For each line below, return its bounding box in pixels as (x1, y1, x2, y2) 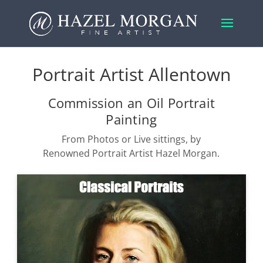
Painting (106, 110, 157, 128)
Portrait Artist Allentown (32, 62, 231, 86)
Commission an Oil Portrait (48, 94, 215, 112)
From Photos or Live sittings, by (62, 133, 201, 146)
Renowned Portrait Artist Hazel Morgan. (43, 147, 220, 160)
